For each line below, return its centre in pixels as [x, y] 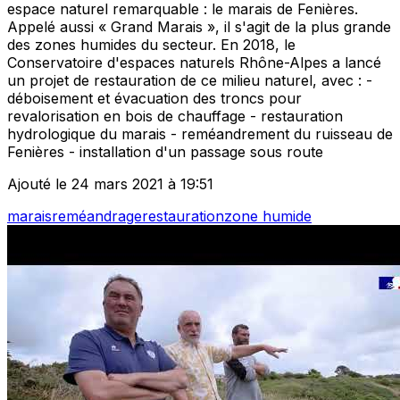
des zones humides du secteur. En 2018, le [151, 45]
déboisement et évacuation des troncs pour [154, 99]
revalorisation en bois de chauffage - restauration [175, 117]
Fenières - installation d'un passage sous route [165, 152]
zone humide [268, 217]
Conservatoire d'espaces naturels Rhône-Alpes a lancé [194, 63]
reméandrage [97, 217]
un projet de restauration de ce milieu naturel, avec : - [190, 81]
